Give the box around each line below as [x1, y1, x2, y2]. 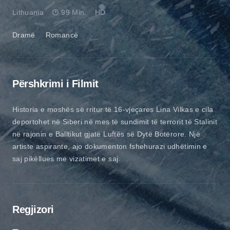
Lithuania [12, 8, 44, 16]
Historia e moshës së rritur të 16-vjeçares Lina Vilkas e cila [12, 105, 214, 113]
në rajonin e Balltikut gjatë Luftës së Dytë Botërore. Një [12, 129, 200, 138]
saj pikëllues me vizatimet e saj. [12, 154, 121, 163]
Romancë [45, 30, 79, 39]
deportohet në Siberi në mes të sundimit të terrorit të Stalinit [12, 117, 218, 126]
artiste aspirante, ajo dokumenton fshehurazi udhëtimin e [12, 142, 207, 150]
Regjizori [12, 203, 54, 215]
